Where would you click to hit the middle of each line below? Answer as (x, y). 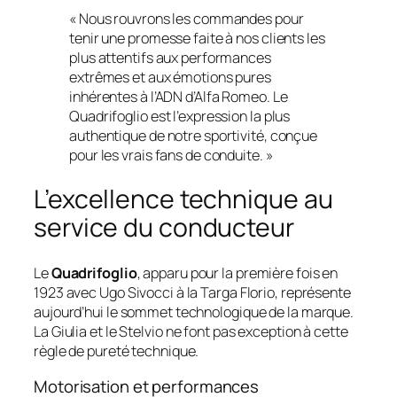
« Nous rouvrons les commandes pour (187, 18)
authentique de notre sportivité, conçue (194, 135)
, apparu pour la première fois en (237, 273)
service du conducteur (164, 228)
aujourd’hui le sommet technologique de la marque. (194, 312)
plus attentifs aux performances (170, 57)
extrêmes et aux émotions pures (170, 77)
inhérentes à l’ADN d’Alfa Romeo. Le (179, 96)
